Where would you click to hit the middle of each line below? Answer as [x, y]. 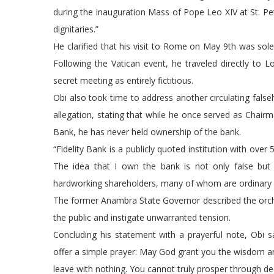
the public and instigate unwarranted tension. [142, 217]
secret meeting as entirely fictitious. [123, 80]
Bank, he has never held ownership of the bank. [147, 132]
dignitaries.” [76, 29]
